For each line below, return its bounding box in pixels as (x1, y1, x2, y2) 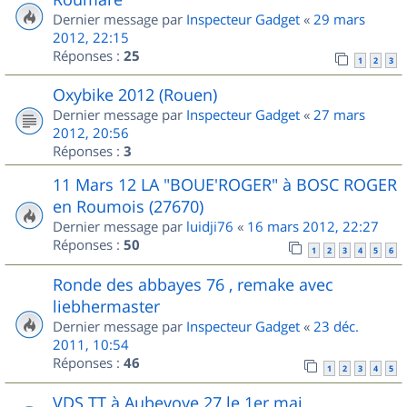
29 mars (313, 9, 365, 28)
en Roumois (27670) (53, 195, 203, 218)
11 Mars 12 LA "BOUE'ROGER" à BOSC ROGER (53, 174, 397, 196)
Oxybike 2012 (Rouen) (53, 84, 217, 106)
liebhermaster (53, 295, 160, 318)
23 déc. (313, 317, 359, 336)
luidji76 (186, 217, 233, 236)
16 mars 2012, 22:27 (247, 217, 379, 236)
